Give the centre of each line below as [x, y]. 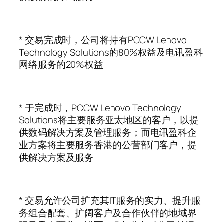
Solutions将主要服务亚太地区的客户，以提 [109, 120]
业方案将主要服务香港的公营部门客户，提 [108, 144]
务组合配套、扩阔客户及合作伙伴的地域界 [108, 212]
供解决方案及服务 [56, 157]
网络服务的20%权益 [61, 64]
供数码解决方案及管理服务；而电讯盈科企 [108, 132]
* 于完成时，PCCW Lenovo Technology [100, 107]
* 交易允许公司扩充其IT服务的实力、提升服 [110, 200]
